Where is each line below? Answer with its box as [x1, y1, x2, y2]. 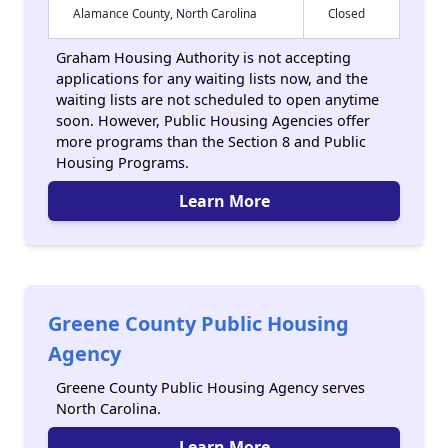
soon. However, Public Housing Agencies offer [56, 111, 370, 130]
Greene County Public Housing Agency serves [56, 378, 365, 397]
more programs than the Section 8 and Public [56, 132, 366, 151]
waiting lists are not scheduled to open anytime [56, 90, 379, 109]
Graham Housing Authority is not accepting [56, 48, 351, 67]
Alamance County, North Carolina [73, 5, 257, 21]
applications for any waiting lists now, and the [56, 69, 368, 88]
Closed [328, 5, 365, 21]
